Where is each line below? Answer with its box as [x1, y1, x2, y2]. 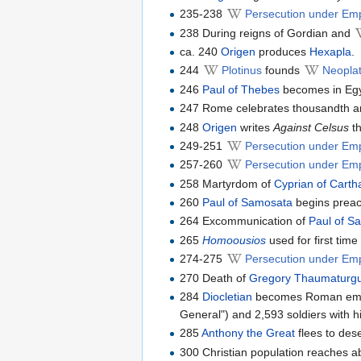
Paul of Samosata [202, 196, 293, 210]
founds [262, 64, 304, 77]
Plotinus [222, 64, 263, 77]
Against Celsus [273, 120, 350, 134]
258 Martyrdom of [180, 176, 275, 190]
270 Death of [180, 271, 250, 284]
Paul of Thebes [202, 82, 280, 96]
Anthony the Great [201, 326, 296, 340]
